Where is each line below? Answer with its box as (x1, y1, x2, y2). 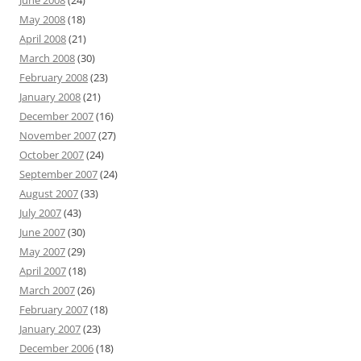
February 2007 (19, 302, 88, 317)
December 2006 (19, 341, 93, 355)
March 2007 (19, 283, 75, 297)
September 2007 (19, 167, 98, 181)
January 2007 (19, 322, 81, 336)
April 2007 (19, 263, 66, 278)
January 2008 (19, 89, 81, 104)
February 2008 (19, 70, 88, 85)
